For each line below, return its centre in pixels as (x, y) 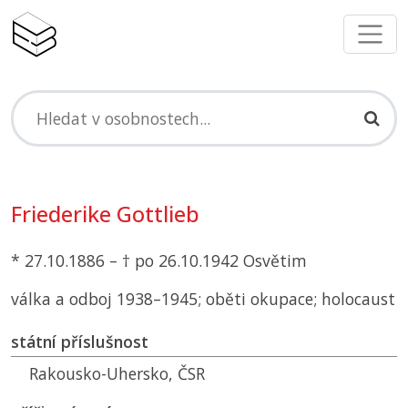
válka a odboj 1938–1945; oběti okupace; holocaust (203, 299)
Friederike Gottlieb (105, 214)
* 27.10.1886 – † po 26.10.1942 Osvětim (159, 261)
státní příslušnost (80, 342)
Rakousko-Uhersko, (103, 374)
